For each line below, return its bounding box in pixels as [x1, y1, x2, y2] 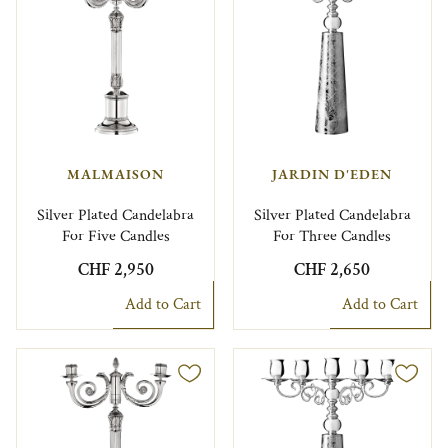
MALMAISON [67, 165, 165, 184]
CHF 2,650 [294, 257, 371, 281]
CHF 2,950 [77, 257, 154, 281]
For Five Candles [61, 225, 170, 247]
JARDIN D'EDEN [272, 165, 393, 184]
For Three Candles [273, 225, 392, 247]
